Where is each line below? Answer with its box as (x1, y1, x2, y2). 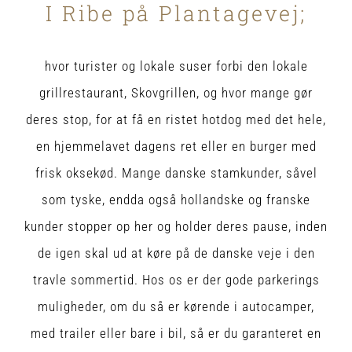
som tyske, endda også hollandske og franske (42, 191, 310, 207)
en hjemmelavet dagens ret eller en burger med (35, 137, 317, 154)
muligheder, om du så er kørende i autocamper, (38, 298, 314, 314)
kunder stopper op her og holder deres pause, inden (24, 218, 328, 234)
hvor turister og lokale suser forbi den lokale (44, 57, 308, 74)
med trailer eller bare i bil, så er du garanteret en (31, 324, 321, 341)
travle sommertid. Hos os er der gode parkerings (32, 271, 320, 288)
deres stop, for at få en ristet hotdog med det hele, (26, 111, 326, 127)
